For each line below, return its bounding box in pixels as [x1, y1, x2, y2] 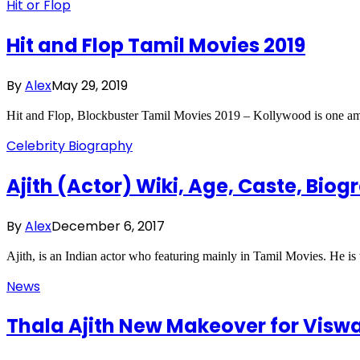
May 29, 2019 [51, 76, 128, 95]
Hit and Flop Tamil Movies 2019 [6, 31, 305, 59]
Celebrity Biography [6, 136, 133, 155]
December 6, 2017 [51, 216, 165, 235]
